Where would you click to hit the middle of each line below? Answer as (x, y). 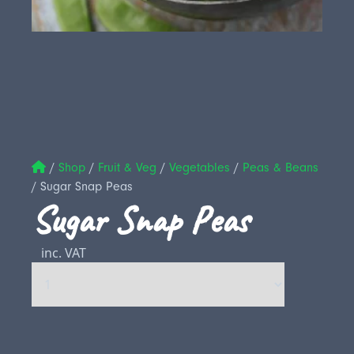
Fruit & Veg (127, 168)
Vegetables (200, 168)
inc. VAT (64, 253)
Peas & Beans (281, 168)
